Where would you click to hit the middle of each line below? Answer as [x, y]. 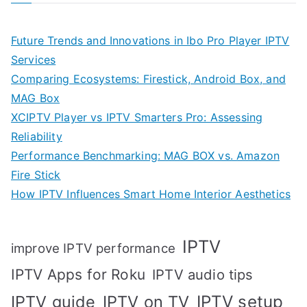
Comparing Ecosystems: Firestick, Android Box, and [148, 79]
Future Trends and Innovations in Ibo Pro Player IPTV [150, 41]
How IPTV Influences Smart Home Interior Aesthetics [151, 194]
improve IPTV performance [93, 249]
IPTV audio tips [203, 275]
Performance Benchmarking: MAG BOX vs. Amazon [146, 156]
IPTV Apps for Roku [78, 275]
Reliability [37, 137]
